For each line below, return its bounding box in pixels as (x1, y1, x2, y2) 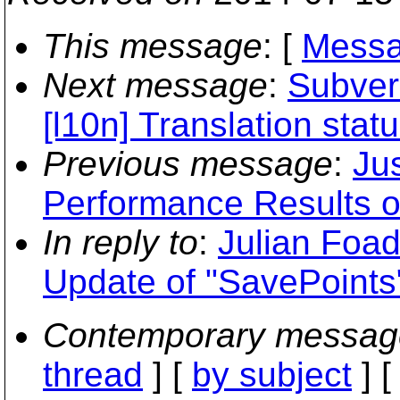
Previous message (43, 145, 333, 183)
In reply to (43, 223, 198, 262)
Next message (43, 66, 268, 104)
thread (43, 355, 143, 394)
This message (43, 27, 262, 65)
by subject (192, 355, 352, 394)
